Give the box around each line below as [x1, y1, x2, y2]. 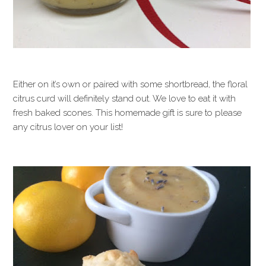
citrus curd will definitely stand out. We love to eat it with [13, 93, 236, 104]
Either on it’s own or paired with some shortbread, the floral [13, 79, 248, 90]
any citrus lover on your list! [13, 122, 123, 132]
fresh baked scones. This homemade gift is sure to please [13, 107, 242, 118]
